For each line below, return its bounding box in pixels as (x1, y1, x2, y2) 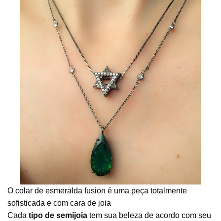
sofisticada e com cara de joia (7, 198, 111, 207)
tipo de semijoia (29, 211, 87, 220)
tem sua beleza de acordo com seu (87, 211, 211, 220)
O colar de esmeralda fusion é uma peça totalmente (7, 186, 187, 195)
